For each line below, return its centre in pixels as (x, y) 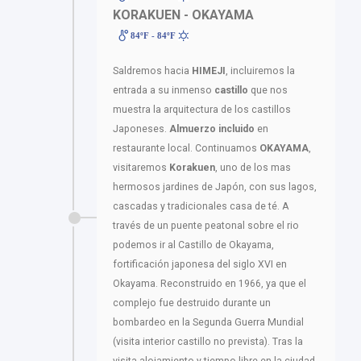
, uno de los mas (253, 168)
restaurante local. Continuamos (186, 149)
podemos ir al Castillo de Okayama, (193, 245)
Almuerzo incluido (212, 129)
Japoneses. (141, 129)
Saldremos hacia (152, 71)
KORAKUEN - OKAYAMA (183, 15)
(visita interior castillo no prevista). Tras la (208, 342)
